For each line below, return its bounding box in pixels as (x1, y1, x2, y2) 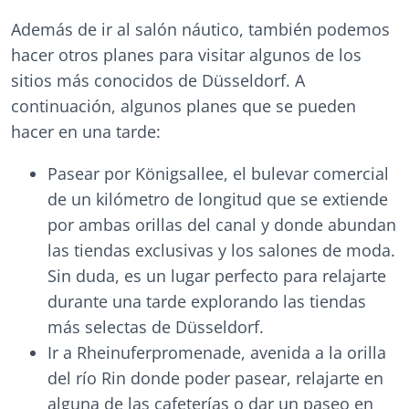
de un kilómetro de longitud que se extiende (47, 188, 388, 211)
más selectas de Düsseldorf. (47, 316, 264, 339)
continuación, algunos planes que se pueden (11, 95, 356, 118)
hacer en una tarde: (11, 121, 161, 143)
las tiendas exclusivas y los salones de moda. (47, 239, 395, 262)
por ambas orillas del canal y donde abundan (47, 214, 396, 236)
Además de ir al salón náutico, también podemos (11, 18, 390, 41)
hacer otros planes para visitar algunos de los (11, 44, 362, 67)
